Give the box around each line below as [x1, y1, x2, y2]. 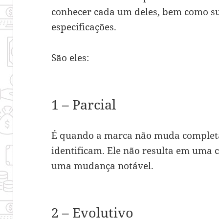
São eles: [51, 51, 89, 64]
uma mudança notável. [51, 159, 156, 172]
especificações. [51, 20, 117, 33]
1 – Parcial [51, 95, 120, 113]
